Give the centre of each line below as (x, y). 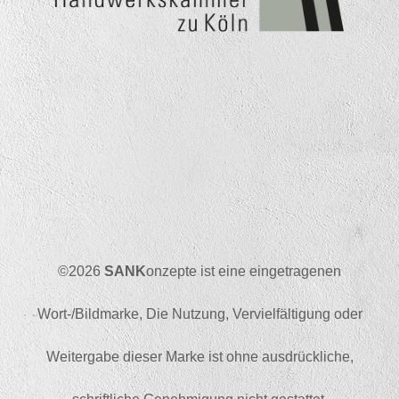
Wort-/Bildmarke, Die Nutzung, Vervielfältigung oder (199, 314)
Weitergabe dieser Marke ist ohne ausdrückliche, (199, 357)
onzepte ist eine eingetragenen (244, 271)
